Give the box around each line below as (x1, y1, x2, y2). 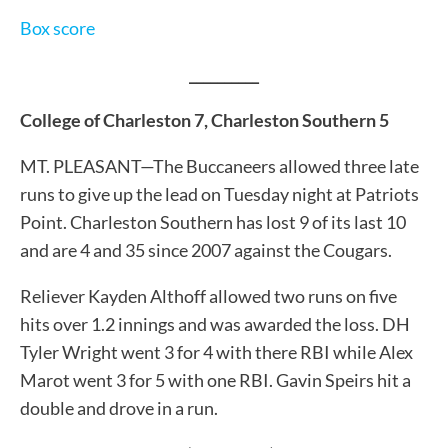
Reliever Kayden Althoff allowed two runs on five (20, 284, 397, 307)
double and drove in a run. (20, 396, 218, 419)
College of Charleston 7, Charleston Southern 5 (20, 108, 389, 131)
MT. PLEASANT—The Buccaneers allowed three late (20, 154, 419, 177)
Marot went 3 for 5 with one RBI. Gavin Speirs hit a (20, 368, 411, 391)
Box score (20, 16, 95, 39)
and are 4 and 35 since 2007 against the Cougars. (20, 238, 392, 261)
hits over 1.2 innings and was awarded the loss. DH (20, 312, 410, 335)
